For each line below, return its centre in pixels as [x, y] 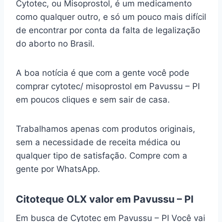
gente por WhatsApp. [59, 169]
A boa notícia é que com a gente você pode [103, 73]
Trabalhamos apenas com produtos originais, [106, 129]
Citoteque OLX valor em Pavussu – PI [105, 199]
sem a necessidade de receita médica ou [98, 142]
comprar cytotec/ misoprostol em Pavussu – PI [108, 86]
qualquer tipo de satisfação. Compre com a [102, 156]
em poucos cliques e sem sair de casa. [93, 100]
